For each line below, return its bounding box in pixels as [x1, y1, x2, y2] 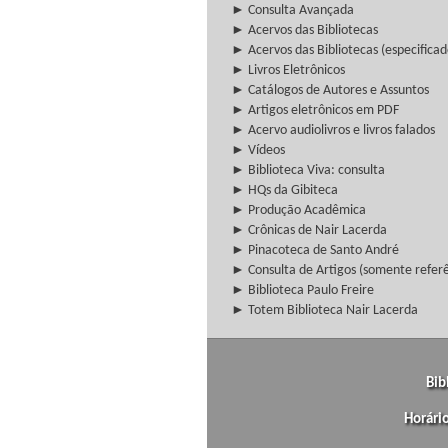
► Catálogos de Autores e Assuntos [231, 83, 429, 98]
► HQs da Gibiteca [231, 183, 338, 198]
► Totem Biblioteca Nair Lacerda [231, 303, 418, 318]
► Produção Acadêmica [231, 203, 366, 218]
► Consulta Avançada [231, 3, 354, 18]
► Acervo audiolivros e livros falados [231, 123, 435, 138]
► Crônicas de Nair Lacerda [231, 223, 387, 238]
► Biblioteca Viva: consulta [231, 163, 385, 178]
